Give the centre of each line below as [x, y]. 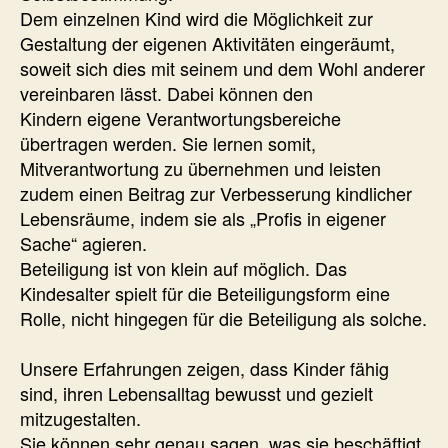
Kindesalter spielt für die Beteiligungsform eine [205, 292]
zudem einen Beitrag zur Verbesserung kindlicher [216, 192]
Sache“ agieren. [83, 242]
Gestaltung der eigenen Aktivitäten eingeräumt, [207, 42]
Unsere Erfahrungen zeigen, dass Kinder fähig [204, 367]
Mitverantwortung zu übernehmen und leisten [200, 167]
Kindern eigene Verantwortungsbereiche [180, 117]
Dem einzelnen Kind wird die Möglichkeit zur [196, 17]
